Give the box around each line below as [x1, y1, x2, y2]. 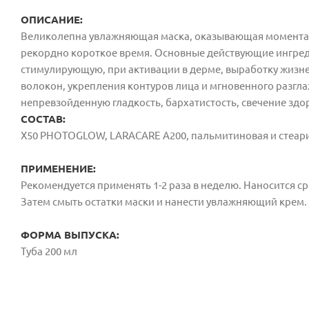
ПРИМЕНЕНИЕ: [21, 162, 96, 175]
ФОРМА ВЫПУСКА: [21, 228, 119, 241]
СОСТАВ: [21, 112, 66, 125]
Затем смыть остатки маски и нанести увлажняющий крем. [21, 195, 307, 208]
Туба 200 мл [21, 245, 77, 257]
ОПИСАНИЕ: [21, 13, 86, 26]
